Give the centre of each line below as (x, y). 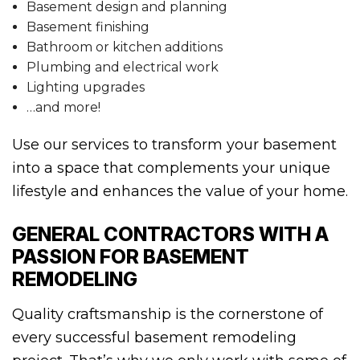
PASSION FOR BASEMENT (131, 257)
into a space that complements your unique (171, 168)
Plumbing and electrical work (122, 67)
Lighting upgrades (85, 88)
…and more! (63, 108)
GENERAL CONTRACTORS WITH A (170, 235)
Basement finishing (88, 27)
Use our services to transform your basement (174, 145)
